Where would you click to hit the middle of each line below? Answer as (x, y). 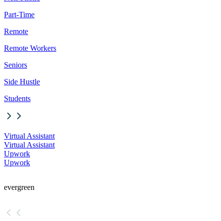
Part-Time (19, 15)
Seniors (16, 65)
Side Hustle (22, 82)
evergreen (19, 187)
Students (17, 99)
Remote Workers (30, 48)
